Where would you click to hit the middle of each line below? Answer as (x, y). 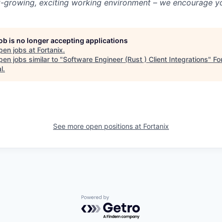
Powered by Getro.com (124, 200)
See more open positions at (98, 126)
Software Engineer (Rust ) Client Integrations (136, 59)
